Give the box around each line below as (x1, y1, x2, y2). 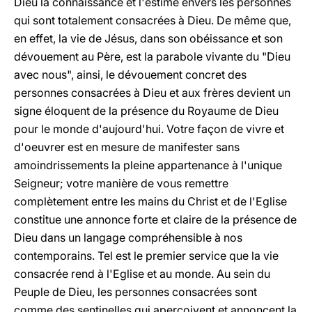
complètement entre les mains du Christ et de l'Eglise (14, 194, 287, 208)
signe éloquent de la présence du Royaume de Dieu (14, 104, 279, 118)
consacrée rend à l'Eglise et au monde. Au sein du (14, 267, 270, 281)
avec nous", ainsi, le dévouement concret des (14, 68, 247, 81)
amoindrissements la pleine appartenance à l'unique (14, 158, 282, 172)
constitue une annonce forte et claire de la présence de (14, 212, 297, 226)
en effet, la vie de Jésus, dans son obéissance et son (14, 31, 283, 45)
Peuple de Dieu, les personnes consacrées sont (14, 285, 257, 299)
